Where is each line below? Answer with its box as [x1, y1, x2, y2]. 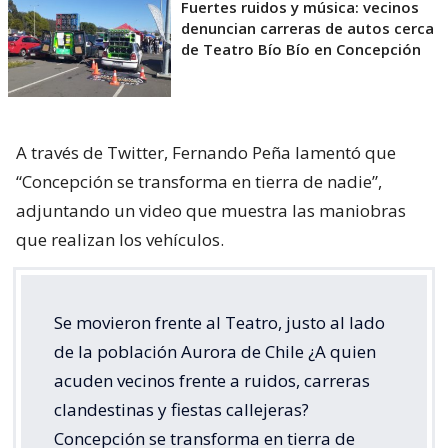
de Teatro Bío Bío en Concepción [181, 38, 421, 59]
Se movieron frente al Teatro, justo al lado [54, 310, 385, 334]
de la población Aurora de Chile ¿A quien [54, 339, 376, 363]
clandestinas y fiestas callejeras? [54, 397, 309, 421]
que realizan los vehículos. [16, 227, 224, 251]
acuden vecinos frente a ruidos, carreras [54, 368, 370, 392]
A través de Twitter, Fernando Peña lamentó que [16, 140, 396, 164]
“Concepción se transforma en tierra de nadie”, [16, 169, 382, 193]
